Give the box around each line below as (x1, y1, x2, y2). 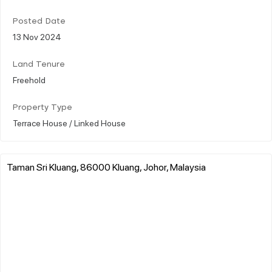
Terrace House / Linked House (13, 117, 126, 128)
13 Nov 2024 (13, 30, 61, 42)
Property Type (13, 103, 72, 112)
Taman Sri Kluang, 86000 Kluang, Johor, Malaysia (7, 160, 206, 173)
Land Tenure (13, 60, 65, 69)
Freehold (13, 73, 46, 85)
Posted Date (13, 17, 66, 25)
